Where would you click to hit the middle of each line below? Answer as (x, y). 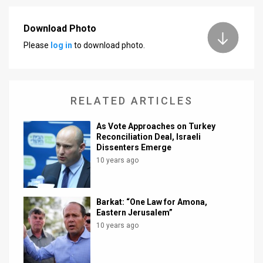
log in (61, 45)
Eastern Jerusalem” (135, 212)
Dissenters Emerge (134, 147)
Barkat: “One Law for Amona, (152, 202)
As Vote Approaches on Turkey (156, 126)
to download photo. (109, 45)
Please (37, 45)
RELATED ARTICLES (131, 100)
